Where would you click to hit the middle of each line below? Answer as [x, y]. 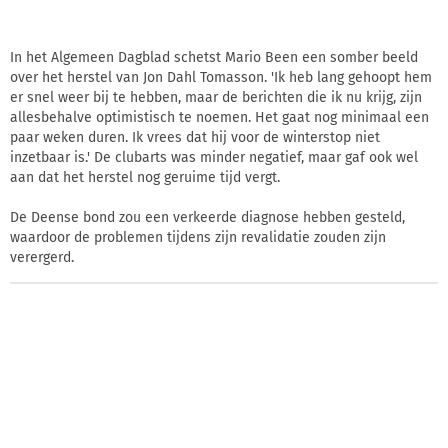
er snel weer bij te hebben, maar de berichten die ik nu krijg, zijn [216, 97]
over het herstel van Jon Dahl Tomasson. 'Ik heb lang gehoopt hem [221, 77]
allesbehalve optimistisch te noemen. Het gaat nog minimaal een [219, 117]
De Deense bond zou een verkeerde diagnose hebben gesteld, [207, 217]
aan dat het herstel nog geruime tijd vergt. [145, 177]
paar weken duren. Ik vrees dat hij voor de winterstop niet [195, 137]
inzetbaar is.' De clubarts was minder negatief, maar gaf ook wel [214, 157]
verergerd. [42, 257]
